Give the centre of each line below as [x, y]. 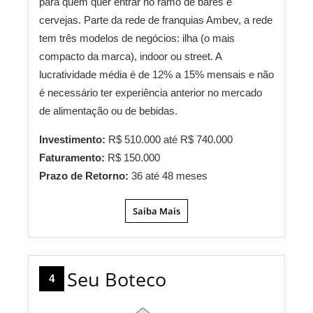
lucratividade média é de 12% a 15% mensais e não [156, 74]
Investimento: [74, 139]
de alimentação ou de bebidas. [108, 111]
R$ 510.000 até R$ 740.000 [170, 139]
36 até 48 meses [169, 176]
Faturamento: [73, 158]
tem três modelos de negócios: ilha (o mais [137, 38]
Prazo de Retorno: [85, 176]
